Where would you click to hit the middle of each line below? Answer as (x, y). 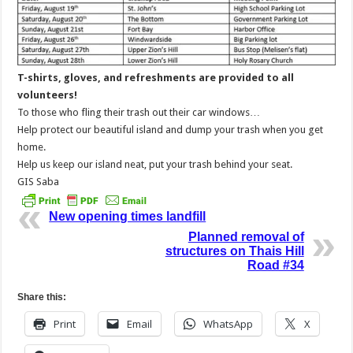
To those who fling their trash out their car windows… (139, 112)
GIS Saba (39, 181)
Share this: (42, 297)
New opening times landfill (128, 216)
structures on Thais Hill (234, 251)
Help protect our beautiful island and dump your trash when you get (171, 129)
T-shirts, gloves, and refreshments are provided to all (156, 77)
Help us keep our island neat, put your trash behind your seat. (155, 164)
